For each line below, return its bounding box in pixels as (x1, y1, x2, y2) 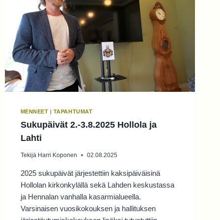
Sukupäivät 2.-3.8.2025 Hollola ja (20, 119, 157, 130)
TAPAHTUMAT (53, 109, 93, 115)
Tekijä (20, 151, 36, 159)
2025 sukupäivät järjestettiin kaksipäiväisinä (20, 168, 160, 177)
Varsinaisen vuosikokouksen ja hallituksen (20, 204, 156, 213)
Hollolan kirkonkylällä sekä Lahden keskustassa (20, 180, 174, 189)
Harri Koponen (37, 151, 77, 159)
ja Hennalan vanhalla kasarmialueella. (20, 192, 141, 201)
